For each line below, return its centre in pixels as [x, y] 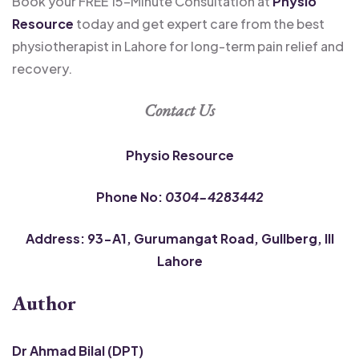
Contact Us [179, 109]
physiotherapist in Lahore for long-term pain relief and [178, 46]
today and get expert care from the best [200, 23]
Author [44, 303]
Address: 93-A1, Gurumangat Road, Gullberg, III [179, 238]
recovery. [42, 68]
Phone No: [130, 196]
